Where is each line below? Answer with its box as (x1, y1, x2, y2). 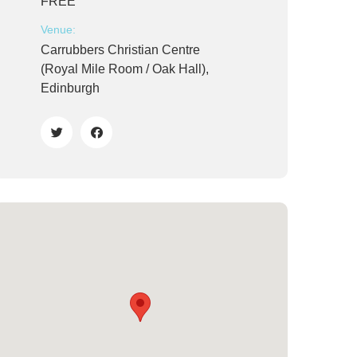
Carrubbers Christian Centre (41, 43, 200, 57)
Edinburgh (41, 81, 100, 95)
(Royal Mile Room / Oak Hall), (41, 62, 209, 76)
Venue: (41, 23, 76, 36)
